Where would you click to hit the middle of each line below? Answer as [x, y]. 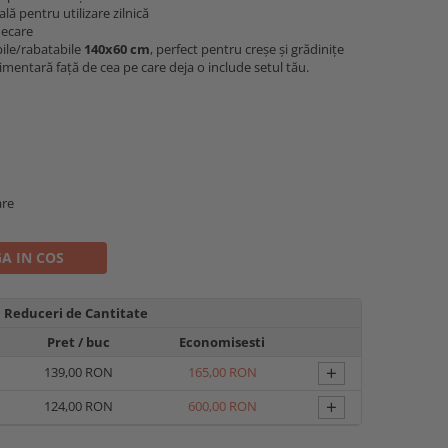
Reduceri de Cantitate [76, 313]
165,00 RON [222, 372]
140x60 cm [117, 49]
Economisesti [222, 342]
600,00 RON [222, 406]
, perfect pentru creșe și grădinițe [247, 49]
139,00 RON [78, 372]
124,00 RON [78, 406]
